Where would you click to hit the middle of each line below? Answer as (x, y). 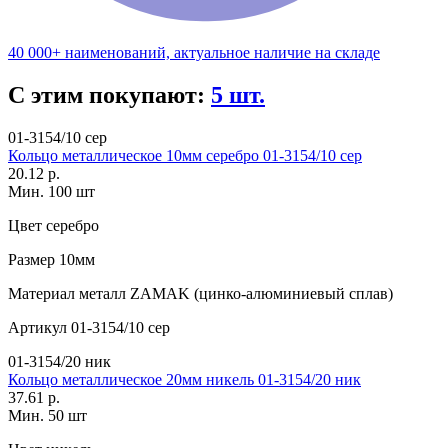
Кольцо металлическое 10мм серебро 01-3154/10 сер (185, 156)
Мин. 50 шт (47, 416)
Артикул (37, 328)
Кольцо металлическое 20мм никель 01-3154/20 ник (184, 380)
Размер (31, 260)
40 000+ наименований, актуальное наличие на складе (194, 53)
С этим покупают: (109, 95)
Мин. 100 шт (51, 192)
